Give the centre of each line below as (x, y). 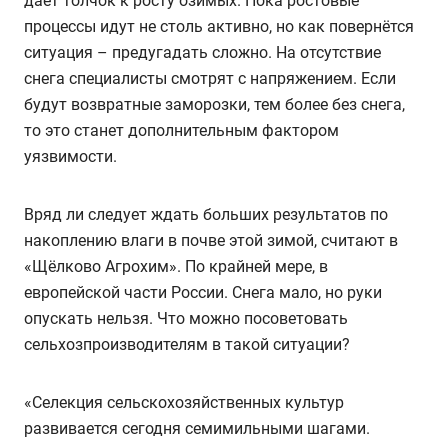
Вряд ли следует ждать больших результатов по (206, 214)
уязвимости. (70, 156)
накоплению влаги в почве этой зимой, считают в (211, 240)
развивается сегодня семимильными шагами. (197, 428)
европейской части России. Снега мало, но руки (203, 292)
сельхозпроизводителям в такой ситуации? (187, 344)
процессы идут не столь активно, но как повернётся (219, 26)
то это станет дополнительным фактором (181, 130)
